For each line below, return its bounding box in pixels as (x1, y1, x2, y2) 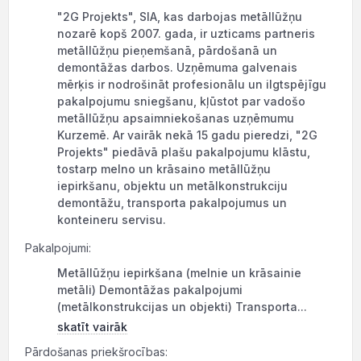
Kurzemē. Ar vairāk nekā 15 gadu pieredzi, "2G (57, 128, 317, 142)
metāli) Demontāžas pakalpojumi (57, 283, 243, 297)
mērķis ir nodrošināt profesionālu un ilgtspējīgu (57, 77, 326, 91)
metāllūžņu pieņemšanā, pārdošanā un (57, 44, 277, 57)
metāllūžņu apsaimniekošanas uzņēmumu (57, 111, 294, 125)
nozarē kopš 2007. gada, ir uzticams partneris (57, 27, 315, 40)
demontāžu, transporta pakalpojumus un (57, 196, 287, 210)
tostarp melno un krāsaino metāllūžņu (57, 162, 271, 176)
